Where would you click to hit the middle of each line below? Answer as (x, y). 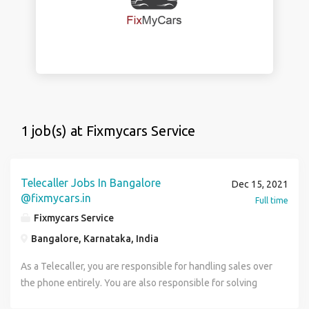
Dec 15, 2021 (260, 184)
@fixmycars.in (56, 198)
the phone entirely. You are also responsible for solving (139, 283)
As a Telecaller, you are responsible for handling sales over (147, 266)
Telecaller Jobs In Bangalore (91, 183)
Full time (272, 200)
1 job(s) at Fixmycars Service (108, 131)
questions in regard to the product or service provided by (142, 299)
